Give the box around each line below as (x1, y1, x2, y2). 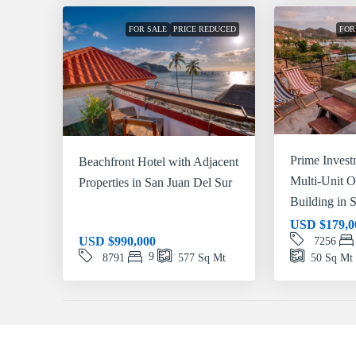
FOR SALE (128, 25, 167, 34)
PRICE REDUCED (172, 25, 236, 34)
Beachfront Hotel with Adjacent (79, 154, 238, 168)
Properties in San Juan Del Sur (79, 175, 232, 189)
